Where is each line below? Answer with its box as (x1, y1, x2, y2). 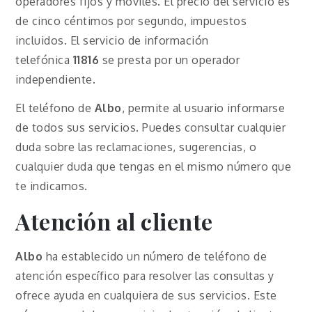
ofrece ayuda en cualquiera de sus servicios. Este (15, 288, 277, 302)
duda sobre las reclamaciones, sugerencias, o (15, 139, 257, 154)
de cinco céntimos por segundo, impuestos (15, 13, 247, 28)
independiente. (15, 72, 96, 86)
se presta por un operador (99, 52, 240, 67)
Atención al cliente (15, 205, 213, 236)
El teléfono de (15, 100, 95, 115)
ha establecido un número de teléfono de (42, 249, 267, 263)
